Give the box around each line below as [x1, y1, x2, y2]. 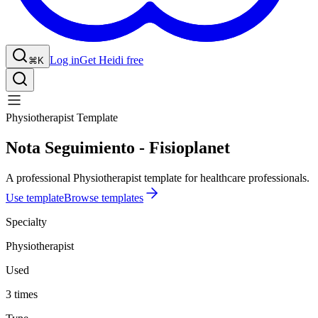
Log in [50, 53, 79, 66]
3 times [6, 287, 38, 300]
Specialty [6, 215, 47, 228]
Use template [6, 191, 64, 204]
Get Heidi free [79, 53, 143, 66]
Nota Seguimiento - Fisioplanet [6, 138, 230, 157]
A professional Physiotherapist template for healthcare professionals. [6, 171, 309, 184]
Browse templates [64, 191, 143, 204]
